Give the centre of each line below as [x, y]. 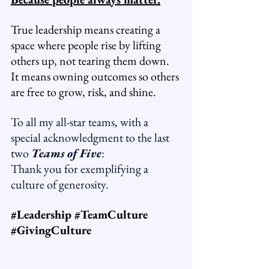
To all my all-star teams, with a [81, 122]
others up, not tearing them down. [90, 61]
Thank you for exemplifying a [81, 169]
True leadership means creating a [87, 29]
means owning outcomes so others [100, 76]
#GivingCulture [51, 230]
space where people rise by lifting [87, 45]
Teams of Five [66, 153]
